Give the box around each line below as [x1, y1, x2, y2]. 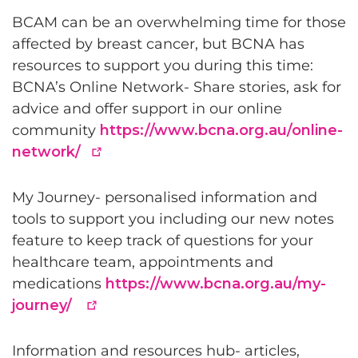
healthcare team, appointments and [12, 253, 273, 271]
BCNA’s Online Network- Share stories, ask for [12, 78, 341, 96]
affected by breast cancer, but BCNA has [12, 35, 304, 53]
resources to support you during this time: [12, 57, 317, 74]
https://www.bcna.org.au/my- [105, 275, 326, 292]
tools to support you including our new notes [12, 210, 334, 228]
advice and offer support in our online [12, 100, 282, 117]
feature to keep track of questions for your [12, 232, 313, 249]
